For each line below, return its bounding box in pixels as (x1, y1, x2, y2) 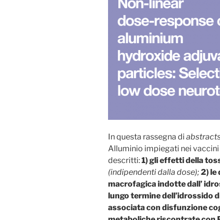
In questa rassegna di (108, 132, 186, 141)
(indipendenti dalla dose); (108, 167, 201, 177)
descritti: (108, 155, 141, 165)
